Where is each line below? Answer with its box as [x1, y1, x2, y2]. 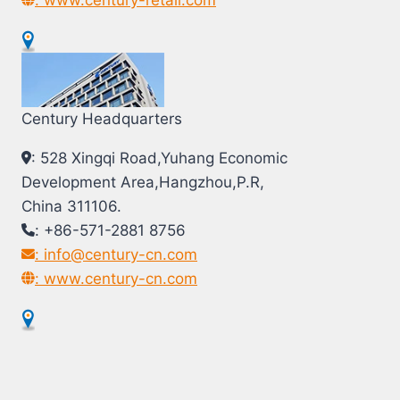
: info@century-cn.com [35, 245, 197, 263]
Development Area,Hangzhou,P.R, [21, 172, 264, 191]
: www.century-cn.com [35, 269, 197, 287]
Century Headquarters [21, 109, 182, 128]
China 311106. [21, 196, 121, 215]
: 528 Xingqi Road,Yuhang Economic [31, 148, 287, 167]
